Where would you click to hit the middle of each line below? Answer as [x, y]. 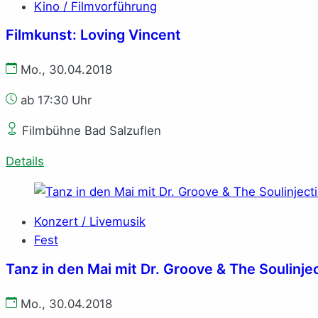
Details [25, 161]
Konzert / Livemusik [90, 222]
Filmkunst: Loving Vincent [93, 35]
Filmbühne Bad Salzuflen [90, 130]
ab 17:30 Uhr [54, 100]
